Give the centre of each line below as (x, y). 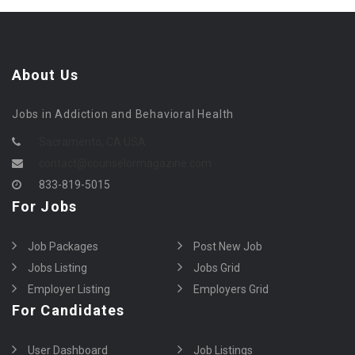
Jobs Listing (57, 267)
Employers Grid (231, 289)
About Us (45, 74)
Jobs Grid (217, 267)
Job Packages (63, 246)
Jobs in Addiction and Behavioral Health (123, 114)
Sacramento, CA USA (92, 141)
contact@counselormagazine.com (125, 163)
